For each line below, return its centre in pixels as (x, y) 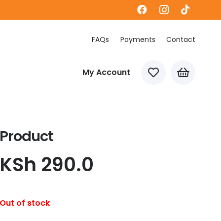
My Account (107, 72)
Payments (138, 39)
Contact (181, 39)
